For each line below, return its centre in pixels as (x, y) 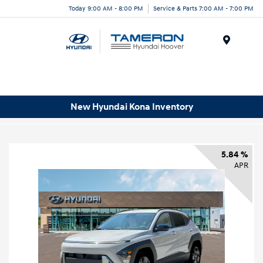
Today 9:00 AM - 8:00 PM (106, 8)
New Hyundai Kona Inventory (131, 107)
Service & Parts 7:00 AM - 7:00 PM (203, 8)
